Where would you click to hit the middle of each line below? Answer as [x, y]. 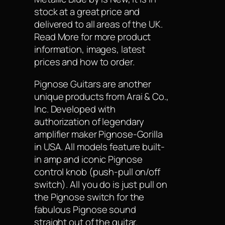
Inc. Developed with [75, 109]
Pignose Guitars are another [93, 84]
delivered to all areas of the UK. [98, 24]
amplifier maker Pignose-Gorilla [98, 134]
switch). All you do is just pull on [101, 184]
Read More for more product [93, 37]
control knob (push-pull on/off [97, 172]
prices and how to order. [84, 62]
